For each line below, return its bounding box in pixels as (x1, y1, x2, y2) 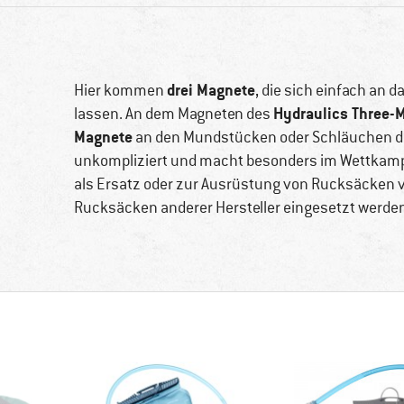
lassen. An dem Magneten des (74, 104, 273, 124)
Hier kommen (74, 80, 167, 101)
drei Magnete (167, 79, 255, 101)
